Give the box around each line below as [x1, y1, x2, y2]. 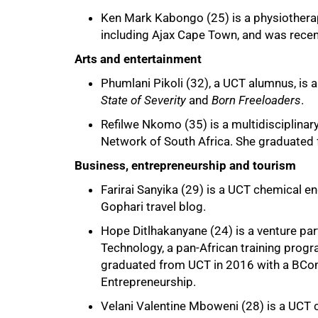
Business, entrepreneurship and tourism [75, 158, 296, 172]
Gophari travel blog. [101, 199, 206, 214]
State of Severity [101, 92, 186, 107]
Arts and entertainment [75, 51, 202, 66]
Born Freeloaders [212, 92, 301, 107]
